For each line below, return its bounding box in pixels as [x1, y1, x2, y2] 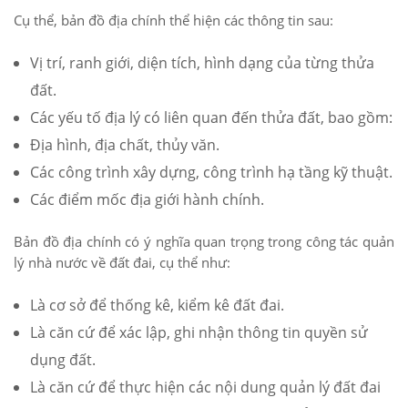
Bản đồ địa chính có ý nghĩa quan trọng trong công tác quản [14, 232, 394, 251]
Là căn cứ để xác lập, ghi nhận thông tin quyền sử [30, 322, 368, 343]
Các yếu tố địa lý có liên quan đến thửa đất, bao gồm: [30, 107, 393, 128]
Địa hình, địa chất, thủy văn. [30, 135, 219, 156]
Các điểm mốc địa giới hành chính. [30, 189, 264, 210]
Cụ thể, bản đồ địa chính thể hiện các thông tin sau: [14, 11, 333, 30]
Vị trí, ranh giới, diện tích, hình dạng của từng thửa [30, 53, 374, 74]
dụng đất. [30, 350, 96, 371]
